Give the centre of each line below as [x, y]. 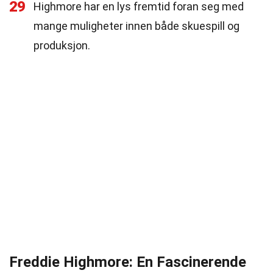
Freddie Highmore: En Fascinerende [128, 262]
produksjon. [62, 45]
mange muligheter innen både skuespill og [136, 26]
